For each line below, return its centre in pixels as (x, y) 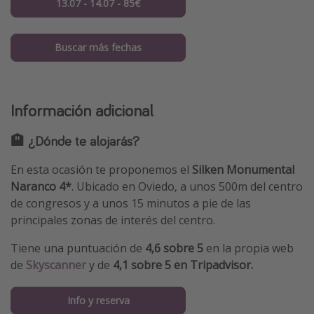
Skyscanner (56, 265)
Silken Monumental (243, 169)
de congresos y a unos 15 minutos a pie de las (131, 203)
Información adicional (82, 110)
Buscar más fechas (98, 47)
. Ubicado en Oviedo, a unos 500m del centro (187, 186)
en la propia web (250, 248)
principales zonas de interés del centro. (113, 220)
